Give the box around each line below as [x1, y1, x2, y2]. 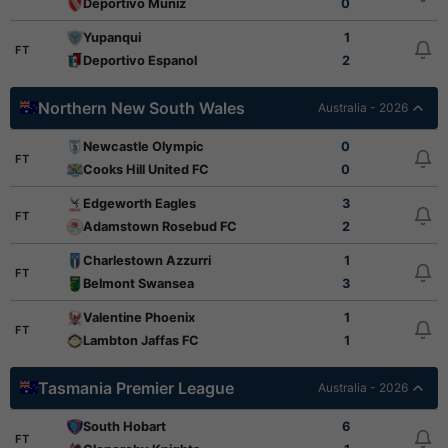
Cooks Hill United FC [83, 162, 210, 177]
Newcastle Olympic [83, 139, 205, 154]
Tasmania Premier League [38, 378, 234, 398]
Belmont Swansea [83, 276, 195, 291]
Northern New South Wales [38, 98, 245, 118]
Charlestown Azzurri [83, 253, 212, 268]
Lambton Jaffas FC [83, 333, 200, 348]
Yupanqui [83, 30, 142, 45]
